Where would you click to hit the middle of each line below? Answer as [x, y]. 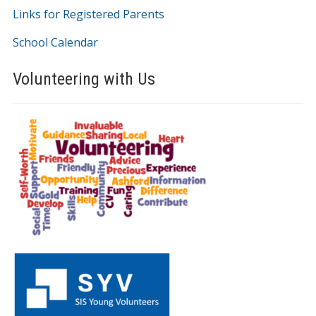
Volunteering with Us [84, 79]
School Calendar [55, 42]
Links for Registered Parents [88, 14]
